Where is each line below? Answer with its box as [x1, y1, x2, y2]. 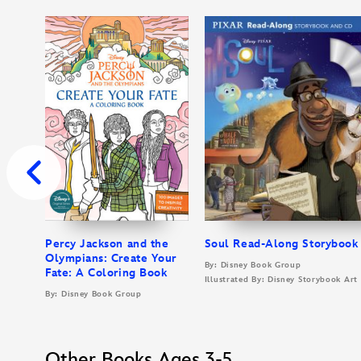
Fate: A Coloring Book [45, 265, 168, 280]
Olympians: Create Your [45, 251, 176, 265]
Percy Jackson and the [45, 236, 169, 251]
